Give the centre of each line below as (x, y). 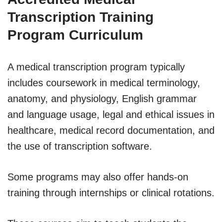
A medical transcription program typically (96, 67)
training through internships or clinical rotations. (111, 193)
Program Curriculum (75, 35)
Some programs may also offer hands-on (98, 177)
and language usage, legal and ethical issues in (111, 114)
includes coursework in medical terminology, (104, 83)
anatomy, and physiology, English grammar (102, 98)
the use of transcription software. (80, 146)
